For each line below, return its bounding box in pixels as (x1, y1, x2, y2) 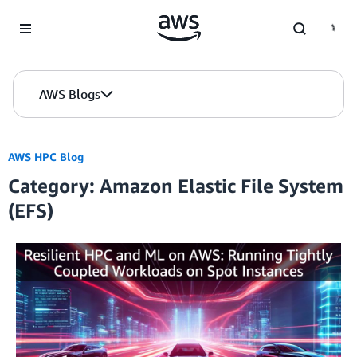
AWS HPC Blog (8, 150, 84, 163)
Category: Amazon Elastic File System (8, 175, 343, 197)
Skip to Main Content (7, 9, 113, 22)
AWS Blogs (39, 86, 100, 102)
